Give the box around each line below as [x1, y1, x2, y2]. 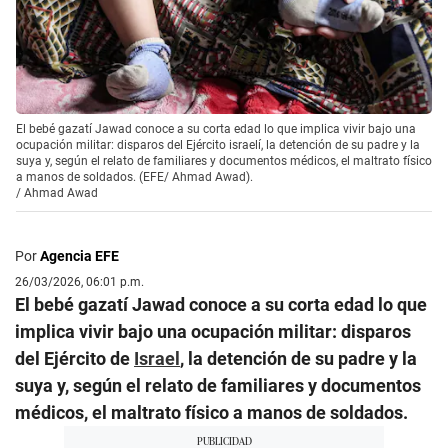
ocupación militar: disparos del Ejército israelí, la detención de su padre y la [16, 137, 420, 152]
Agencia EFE [40, 247, 119, 264]
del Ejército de [15, 347, 134, 369]
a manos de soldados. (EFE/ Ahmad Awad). [16, 169, 253, 184]
